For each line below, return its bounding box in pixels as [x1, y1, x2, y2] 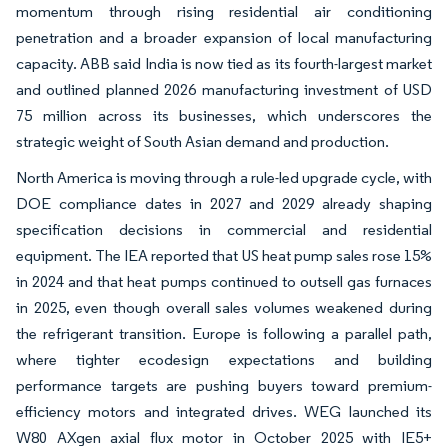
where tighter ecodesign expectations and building [16, 349, 432, 369]
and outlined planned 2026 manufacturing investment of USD [16, 79, 432, 99]
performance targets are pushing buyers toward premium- [16, 375, 432, 395]
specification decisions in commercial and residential [16, 219, 432, 239]
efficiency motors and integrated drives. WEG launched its [16, 401, 432, 421]
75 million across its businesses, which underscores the [16, 105, 432, 125]
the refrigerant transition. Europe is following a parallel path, [16, 323, 432, 343]
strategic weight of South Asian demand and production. [16, 131, 389, 151]
